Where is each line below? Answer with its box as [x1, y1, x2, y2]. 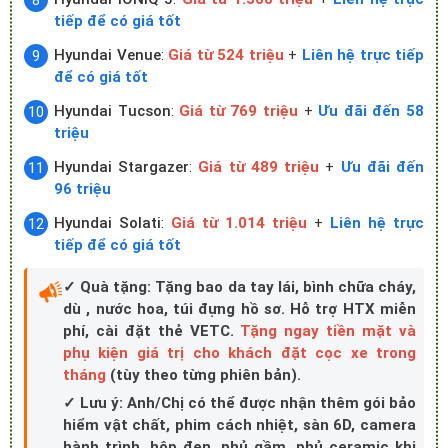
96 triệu [54, 180, 111, 199]
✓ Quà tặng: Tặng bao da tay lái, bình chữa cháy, [63, 278, 416, 297]
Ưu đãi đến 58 [318, 102, 425, 121]
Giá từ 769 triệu [179, 102, 299, 121]
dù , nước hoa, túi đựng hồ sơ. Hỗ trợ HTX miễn [63, 300, 416, 319]
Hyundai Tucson [54, 102, 171, 121]
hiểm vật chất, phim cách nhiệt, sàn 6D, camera [63, 416, 416, 435]
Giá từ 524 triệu [168, 46, 284, 65]
